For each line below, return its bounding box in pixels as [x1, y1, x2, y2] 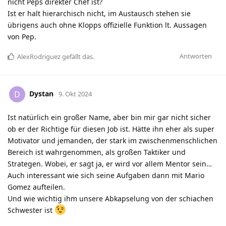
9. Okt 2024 [59, 89, 92, 98]
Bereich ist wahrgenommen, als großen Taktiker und [8, 147, 186, 157]
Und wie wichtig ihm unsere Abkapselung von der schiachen [8, 194, 213, 204]
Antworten [180, 51, 212, 61]
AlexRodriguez [17, 52, 61, 62]
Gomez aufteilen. [8, 182, 65, 192]
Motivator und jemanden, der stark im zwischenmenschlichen [8, 136, 217, 146]
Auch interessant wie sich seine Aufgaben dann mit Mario [8, 171, 204, 181]
